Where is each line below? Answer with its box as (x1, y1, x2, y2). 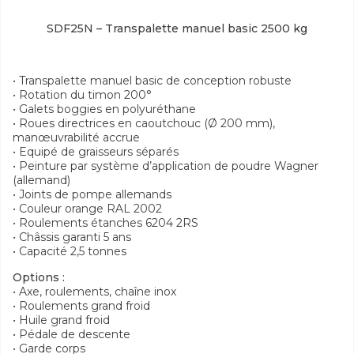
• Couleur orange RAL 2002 (13, 201, 162, 217)
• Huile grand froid (13, 313, 110, 328)
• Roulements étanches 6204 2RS (13, 216, 198, 231)
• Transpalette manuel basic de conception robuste (13, 73, 292, 88)
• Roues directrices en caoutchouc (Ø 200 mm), (13, 116, 275, 131)
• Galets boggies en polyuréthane (13, 102, 196, 117)
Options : (13, 270, 65, 285)
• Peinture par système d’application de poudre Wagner (13, 159, 318, 174)
